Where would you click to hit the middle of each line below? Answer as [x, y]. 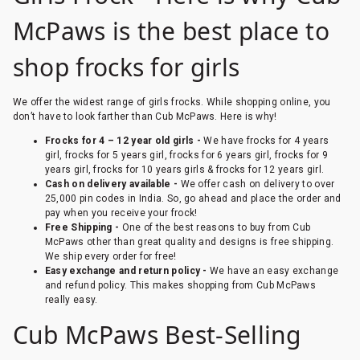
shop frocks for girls [126, 67]
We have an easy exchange [273, 271]
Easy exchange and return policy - [126, 271]
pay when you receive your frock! [121, 213]
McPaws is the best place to [171, 31]
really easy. [71, 300]
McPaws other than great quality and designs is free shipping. [189, 242]
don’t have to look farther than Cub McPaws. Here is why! [145, 117]
